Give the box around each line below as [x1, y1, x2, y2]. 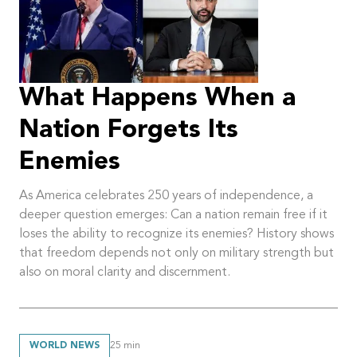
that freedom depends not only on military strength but [19, 246, 334, 260]
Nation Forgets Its [19, 117, 238, 143]
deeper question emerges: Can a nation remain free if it [19, 208, 328, 222]
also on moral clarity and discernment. [19, 265, 230, 279]
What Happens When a [19, 85, 296, 112]
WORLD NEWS [29, 340, 100, 351]
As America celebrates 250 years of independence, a [19, 189, 313, 202]
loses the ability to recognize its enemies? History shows [19, 227, 334, 241]
